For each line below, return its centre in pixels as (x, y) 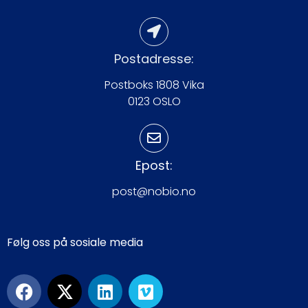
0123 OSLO (154, 101)
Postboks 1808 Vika (154, 85)
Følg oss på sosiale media (75, 242)
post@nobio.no (154, 191)
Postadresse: (154, 58)
